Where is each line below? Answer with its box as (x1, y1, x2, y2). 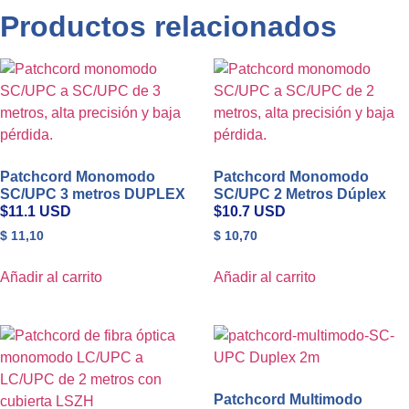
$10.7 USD (214, 203, 286, 219)
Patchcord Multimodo (214, 391, 362, 407)
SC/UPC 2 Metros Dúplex (214, 185, 386, 202)
